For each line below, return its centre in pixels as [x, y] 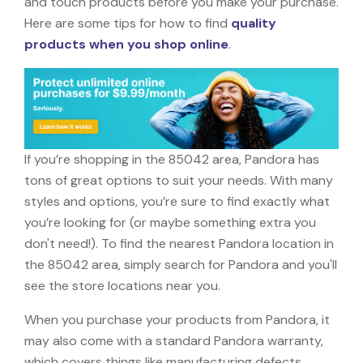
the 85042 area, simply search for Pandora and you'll [181, 264]
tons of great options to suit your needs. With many [179, 180]
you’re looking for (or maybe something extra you [170, 222]
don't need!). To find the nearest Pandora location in [179, 243]
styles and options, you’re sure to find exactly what [177, 201]
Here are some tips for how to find [128, 23]
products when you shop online [126, 44]
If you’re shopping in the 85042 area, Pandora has [172, 159]
